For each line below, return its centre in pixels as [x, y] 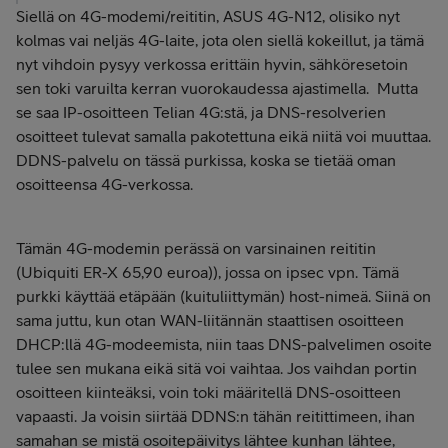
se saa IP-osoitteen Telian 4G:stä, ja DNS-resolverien [201, 112]
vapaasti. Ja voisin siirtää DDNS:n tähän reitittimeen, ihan [215, 416]
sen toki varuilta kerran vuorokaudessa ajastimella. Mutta [217, 88]
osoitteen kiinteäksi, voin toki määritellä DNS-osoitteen [208, 392]
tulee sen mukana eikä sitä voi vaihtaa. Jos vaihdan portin [216, 368]
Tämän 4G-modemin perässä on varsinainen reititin [196, 248]
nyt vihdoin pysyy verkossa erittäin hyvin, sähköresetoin [212, 64]
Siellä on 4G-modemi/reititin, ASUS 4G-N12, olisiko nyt [208, 16]
